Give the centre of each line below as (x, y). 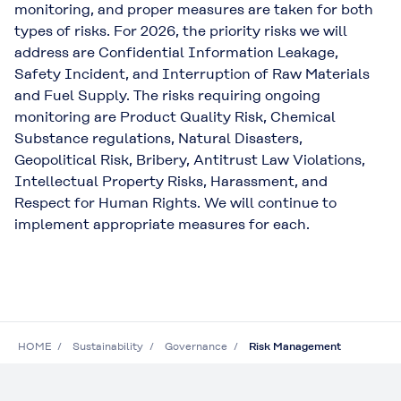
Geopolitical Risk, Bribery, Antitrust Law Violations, (190, 159)
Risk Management (295, 346)
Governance (196, 346)
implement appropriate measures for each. (162, 224)
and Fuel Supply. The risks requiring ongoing (167, 95)
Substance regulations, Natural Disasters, (158, 138)
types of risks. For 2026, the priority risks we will (181, 30)
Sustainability (108, 346)
